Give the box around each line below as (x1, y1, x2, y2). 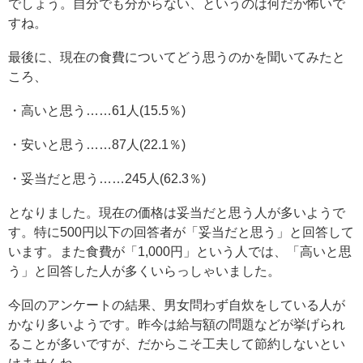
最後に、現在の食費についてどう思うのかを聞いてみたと (8, 50, 345, 65)
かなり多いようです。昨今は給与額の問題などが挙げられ (8, 318, 345, 332)
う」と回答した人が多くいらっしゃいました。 (8, 264, 280, 279)
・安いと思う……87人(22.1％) (8, 138, 186, 152)
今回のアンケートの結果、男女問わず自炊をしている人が (8, 298, 345, 313)
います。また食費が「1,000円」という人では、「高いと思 (8, 245, 352, 259)
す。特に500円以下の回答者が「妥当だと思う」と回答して (8, 225, 354, 240)
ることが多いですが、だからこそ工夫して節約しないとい (8, 337, 345, 352)
